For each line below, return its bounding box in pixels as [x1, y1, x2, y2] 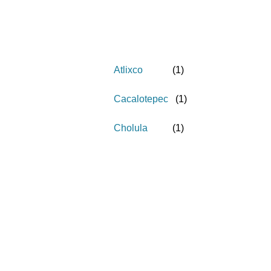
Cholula [114, 123, 148, 133]
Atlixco [114, 65, 143, 75]
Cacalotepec [114, 94, 168, 104]
